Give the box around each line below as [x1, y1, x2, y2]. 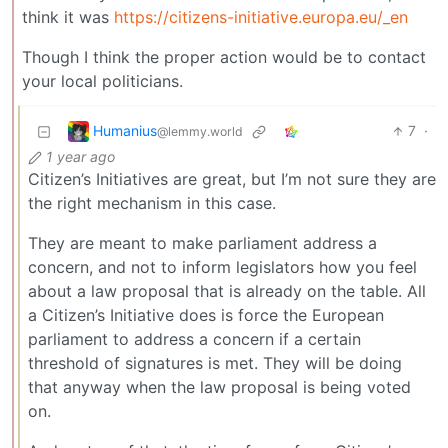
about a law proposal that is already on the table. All [28, 281, 426, 302]
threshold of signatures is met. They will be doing [28, 353, 402, 374]
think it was [22, 7, 114, 28]
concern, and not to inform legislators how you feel [28, 257, 417, 278]
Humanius [93, 121, 157, 139]
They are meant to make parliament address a [28, 233, 377, 254]
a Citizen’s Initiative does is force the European [28, 305, 384, 326]
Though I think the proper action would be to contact [22, 47, 426, 68]
